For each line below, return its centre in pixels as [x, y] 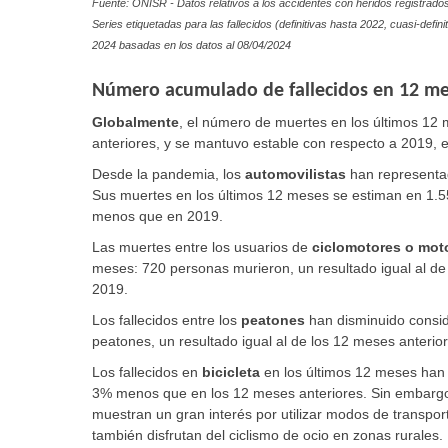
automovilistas [295, 173]
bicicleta [231, 371]
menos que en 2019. [157, 215]
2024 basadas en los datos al [164, 44]
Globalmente [135, 121]
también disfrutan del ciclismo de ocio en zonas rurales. [267, 434]
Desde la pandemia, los [166, 173]
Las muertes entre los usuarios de [202, 246]
